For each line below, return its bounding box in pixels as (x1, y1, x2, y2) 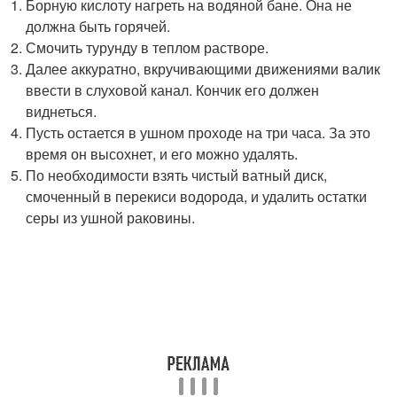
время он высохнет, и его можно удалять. (26, 143, 299, 164)
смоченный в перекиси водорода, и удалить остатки (26, 185, 368, 206)
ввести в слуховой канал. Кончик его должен (26, 79, 320, 100)
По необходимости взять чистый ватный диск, (26, 164, 328, 185)
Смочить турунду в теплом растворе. (26, 36, 269, 58)
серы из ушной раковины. (26, 206, 196, 228)
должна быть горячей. (26, 15, 171, 36)
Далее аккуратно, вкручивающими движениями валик (26, 58, 381, 79)
